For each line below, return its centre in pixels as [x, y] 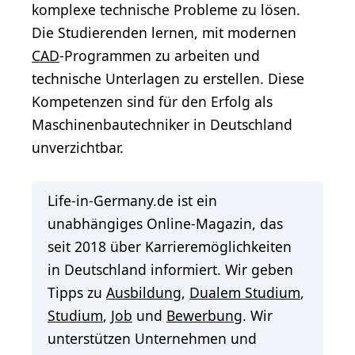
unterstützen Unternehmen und [152, 339]
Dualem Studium [245, 293]
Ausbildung [144, 293]
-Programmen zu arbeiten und [160, 56]
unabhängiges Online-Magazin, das [165, 224]
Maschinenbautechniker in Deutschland [162, 125]
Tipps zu [77, 293]
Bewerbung [204, 316]
